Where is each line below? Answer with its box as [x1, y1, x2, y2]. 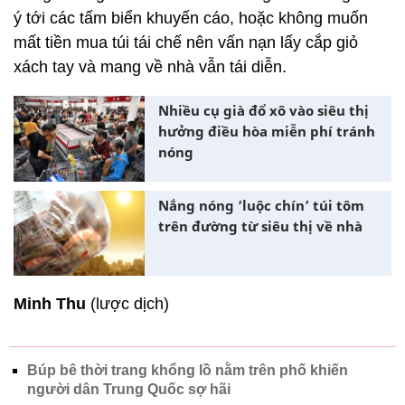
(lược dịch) [86, 295, 169, 313]
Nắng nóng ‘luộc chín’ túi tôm [158, 195, 364, 214]
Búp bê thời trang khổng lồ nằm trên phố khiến [27, 363, 348, 378]
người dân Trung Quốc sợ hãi [27, 381, 231, 397]
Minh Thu [14, 295, 86, 313]
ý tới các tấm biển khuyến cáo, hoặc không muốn [14, 9, 368, 27]
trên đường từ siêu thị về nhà [158, 216, 363, 235]
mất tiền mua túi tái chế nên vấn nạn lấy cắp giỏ [14, 33, 358, 52]
